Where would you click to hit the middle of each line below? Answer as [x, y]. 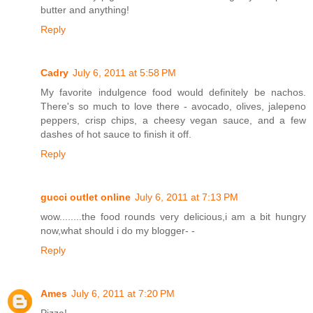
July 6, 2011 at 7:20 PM [123, 293]
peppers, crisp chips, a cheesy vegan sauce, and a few [173, 120]
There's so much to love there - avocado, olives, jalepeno [173, 106]
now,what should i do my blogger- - [118, 230]
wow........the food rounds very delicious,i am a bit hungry [173, 216]
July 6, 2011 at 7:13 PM [187, 197]
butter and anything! [85, 9]
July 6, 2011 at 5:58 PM [124, 72]
